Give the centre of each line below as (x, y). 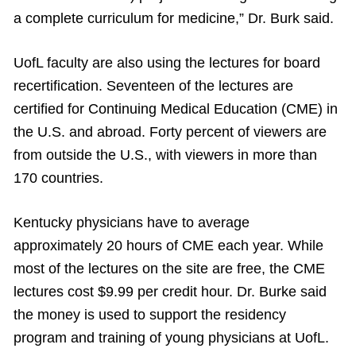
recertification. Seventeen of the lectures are (153, 86)
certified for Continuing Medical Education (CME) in (176, 109)
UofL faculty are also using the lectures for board (167, 63)
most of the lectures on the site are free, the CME (169, 269)
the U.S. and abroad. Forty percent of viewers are (170, 132)
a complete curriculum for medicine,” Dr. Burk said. (174, 19)
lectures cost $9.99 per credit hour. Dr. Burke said (170, 292)
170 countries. (58, 178)
